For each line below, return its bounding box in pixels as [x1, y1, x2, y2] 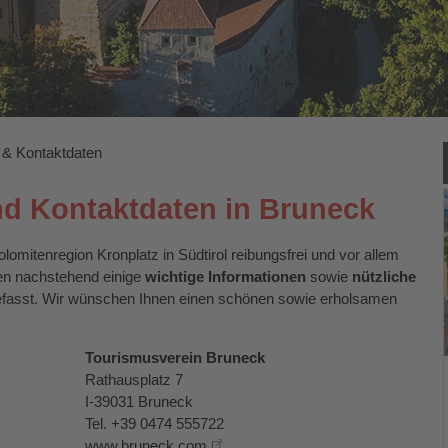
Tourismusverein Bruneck [85, 349, 265, 366]
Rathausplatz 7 [85, 371, 183, 388]
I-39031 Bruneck [85, 393, 193, 410]
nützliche [352, 268, 416, 285]
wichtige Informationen [145, 268, 306, 285]
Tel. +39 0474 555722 [85, 415, 224, 432]
